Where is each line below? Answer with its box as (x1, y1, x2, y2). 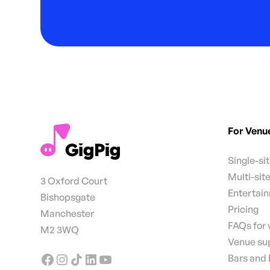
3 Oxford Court (40, 174, 108, 187)
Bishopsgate (40, 190, 96, 203)
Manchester (40, 207, 95, 219)
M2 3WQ (40, 223, 80, 236)
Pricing (227, 202, 259, 215)
